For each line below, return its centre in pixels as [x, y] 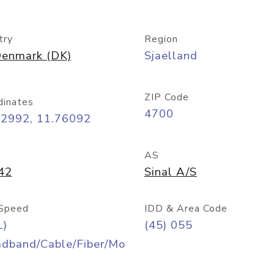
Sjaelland [171, 56]
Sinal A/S [171, 172]
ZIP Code [167, 97]
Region [161, 39]
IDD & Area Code [186, 209]
